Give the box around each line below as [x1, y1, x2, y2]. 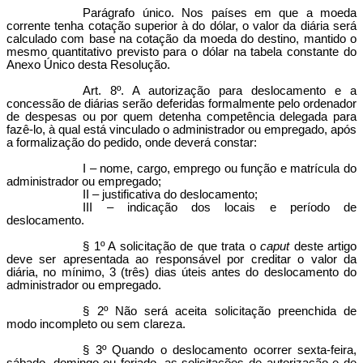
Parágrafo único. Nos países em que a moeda [83, 6, 357, 19]
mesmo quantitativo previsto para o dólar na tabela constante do [6, 45, 357, 58]
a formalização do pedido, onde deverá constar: [6, 136, 257, 149]
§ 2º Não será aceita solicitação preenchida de [83, 305, 357, 318]
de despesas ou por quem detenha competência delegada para [6, 110, 357, 123]
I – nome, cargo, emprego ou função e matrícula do [83, 162, 357, 175]
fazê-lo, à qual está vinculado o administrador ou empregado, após [6, 123, 357, 136]
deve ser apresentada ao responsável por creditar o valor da [6, 253, 357, 266]
